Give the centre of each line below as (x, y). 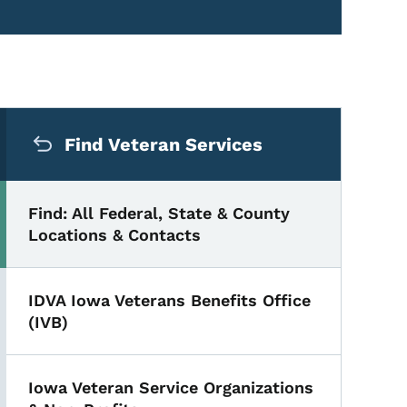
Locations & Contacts (115, 235)
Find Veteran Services (164, 144)
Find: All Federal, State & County (159, 213)
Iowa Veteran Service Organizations (171, 387)
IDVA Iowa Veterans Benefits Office (170, 300)
